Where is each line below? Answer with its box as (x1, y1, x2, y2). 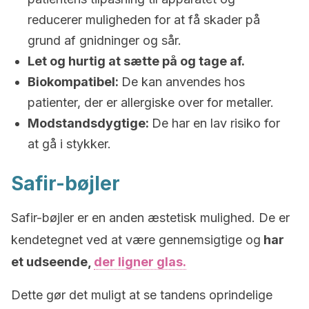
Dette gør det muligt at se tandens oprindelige (11, 288, 272, 302)
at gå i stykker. (28, 137, 111, 151)
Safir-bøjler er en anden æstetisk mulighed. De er (11, 210, 290, 225)
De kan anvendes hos (121, 74, 245, 89)
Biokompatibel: (28, 74, 121, 89)
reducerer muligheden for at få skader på (28, 12, 260, 27)
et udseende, (11, 255, 94, 269)
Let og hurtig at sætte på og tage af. (28, 54, 245, 68)
